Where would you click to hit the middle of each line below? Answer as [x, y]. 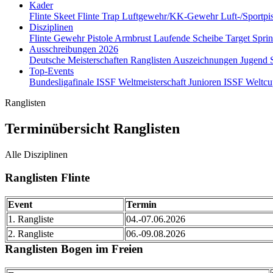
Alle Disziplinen [36, 154]
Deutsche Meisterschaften [80, 60]
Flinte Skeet [53, 16]
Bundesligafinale [63, 82]
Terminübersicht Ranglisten [92, 128]
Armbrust [134, 38]
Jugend [255, 60]
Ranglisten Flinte [47, 178]
